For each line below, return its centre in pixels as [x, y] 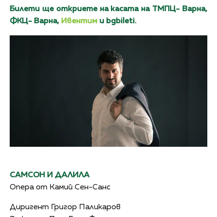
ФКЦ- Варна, [35, 22]
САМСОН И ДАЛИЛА [50, 175]
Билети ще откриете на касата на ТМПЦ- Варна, [108, 9]
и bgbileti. [117, 22]
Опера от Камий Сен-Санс [60, 187]
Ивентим [79, 22]
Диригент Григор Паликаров [65, 207]
